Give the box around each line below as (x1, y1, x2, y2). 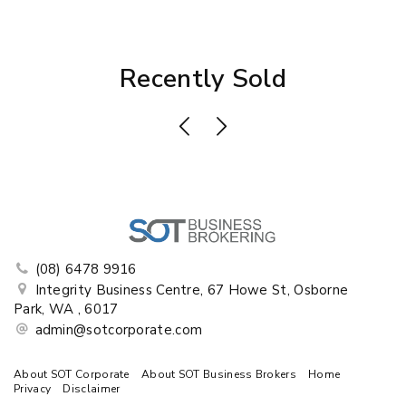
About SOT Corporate (14, 366, 130, 382)
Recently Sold (120, 61, 286, 96)
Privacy (14, 381, 52, 396)
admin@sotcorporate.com (34, 320, 203, 339)
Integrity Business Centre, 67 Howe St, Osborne (31, 280, 349, 299)
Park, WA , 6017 (14, 299, 119, 318)
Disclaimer (63, 381, 121, 396)
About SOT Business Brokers (141, 366, 296, 382)
